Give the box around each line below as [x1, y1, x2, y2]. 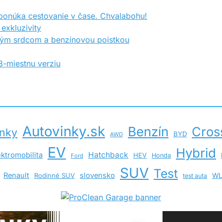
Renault [3, 170, 29, 180]
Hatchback [88, 150, 128, 160]
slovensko [80, 170, 115, 180]
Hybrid [176, 145, 216, 161]
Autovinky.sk [22, 122, 105, 140]
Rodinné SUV [34, 171, 75, 179]
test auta [183, 171, 207, 179]
